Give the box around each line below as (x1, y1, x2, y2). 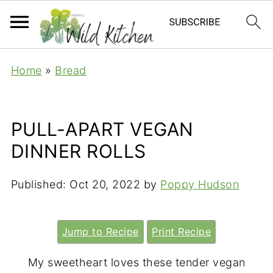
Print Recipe (152, 225, 211, 238)
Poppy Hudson (160, 178, 239, 191)
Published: (10, 178, 70, 191)
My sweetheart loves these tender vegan (27, 256, 246, 269)
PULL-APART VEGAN (10, 118, 194, 140)
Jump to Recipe (62, 225, 139, 238)
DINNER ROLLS (10, 140, 146, 162)
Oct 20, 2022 (69, 178, 141, 191)
